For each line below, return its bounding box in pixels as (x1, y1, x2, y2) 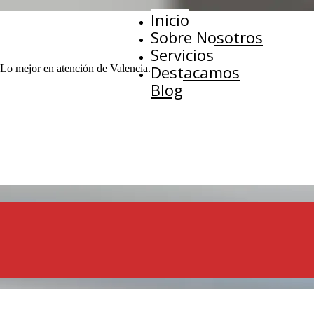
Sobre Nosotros (151, 27, 263, 48)
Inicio (151, 9, 189, 30)
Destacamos (151, 62, 240, 83)
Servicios (151, 44, 214, 65)
